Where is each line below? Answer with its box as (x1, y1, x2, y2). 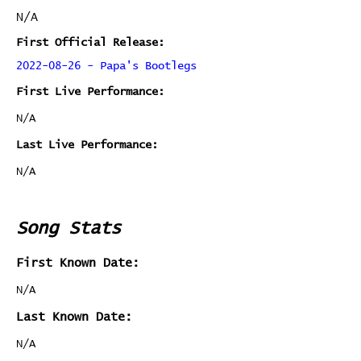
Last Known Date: (16, 311, 132, 323)
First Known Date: (16, 257, 139, 269)
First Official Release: (16, 37, 164, 48)
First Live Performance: (16, 86, 164, 98)
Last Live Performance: (16, 139, 158, 151)
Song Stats (16, 220, 121, 238)
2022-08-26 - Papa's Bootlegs (16, 60, 197, 72)
